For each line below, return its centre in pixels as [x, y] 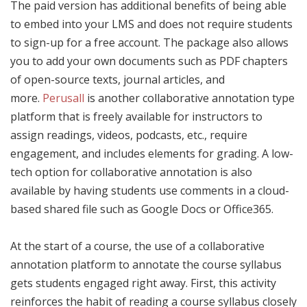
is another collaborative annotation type [189, 98]
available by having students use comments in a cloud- [150, 190]
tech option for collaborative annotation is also [131, 172]
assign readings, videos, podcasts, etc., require [129, 135]
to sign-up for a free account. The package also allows [149, 42]
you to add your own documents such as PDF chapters [149, 61]
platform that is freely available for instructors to [136, 116]
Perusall [63, 98]
